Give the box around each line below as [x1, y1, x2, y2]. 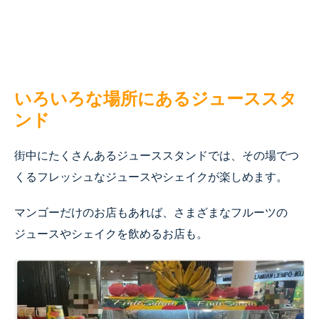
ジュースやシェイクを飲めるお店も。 [14, 225, 208, 242]
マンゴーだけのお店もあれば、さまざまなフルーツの [14, 204, 288, 221]
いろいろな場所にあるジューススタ [14, 86, 297, 110]
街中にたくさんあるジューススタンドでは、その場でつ [14, 147, 299, 164]
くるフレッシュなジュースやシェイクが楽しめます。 [14, 168, 288, 185]
